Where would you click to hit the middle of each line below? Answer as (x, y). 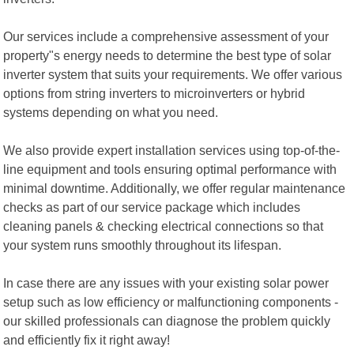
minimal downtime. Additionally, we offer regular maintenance (175, 188)
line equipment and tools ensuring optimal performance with (170, 169)
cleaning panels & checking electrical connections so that (164, 226)
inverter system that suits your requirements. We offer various (173, 74)
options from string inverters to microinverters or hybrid (154, 93)
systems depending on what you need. (111, 112)
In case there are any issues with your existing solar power (166, 282)
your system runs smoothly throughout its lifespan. (143, 245)
